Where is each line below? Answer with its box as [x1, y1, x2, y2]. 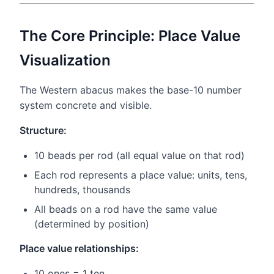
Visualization [20, 51, 111, 69]
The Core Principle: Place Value [20, 26, 240, 45]
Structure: [20, 124, 67, 136]
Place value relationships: [20, 242, 139, 254]
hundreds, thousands [34, 183, 130, 196]
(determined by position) [34, 217, 149, 230]
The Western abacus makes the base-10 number [20, 83, 242, 96]
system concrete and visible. [20, 98, 152, 111]
